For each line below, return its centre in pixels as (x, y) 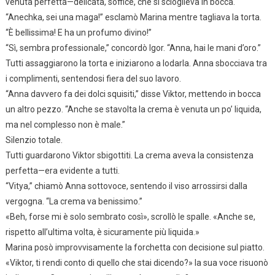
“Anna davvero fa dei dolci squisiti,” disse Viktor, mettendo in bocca (133, 94)
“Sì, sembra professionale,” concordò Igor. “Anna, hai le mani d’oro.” (133, 48)
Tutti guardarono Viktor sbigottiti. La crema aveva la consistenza (129, 155)
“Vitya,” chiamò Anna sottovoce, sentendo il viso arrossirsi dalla (126, 186)
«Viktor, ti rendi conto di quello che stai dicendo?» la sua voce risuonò (137, 262)
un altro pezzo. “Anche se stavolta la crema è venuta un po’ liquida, (133, 109)
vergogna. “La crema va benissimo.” (74, 201)
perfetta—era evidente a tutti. (62, 170)
